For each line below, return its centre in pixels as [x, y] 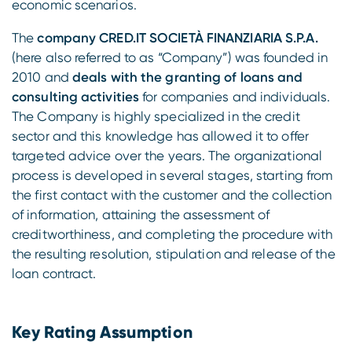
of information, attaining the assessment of [141, 214]
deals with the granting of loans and [187, 77]
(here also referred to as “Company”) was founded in [170, 57]
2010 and [42, 77]
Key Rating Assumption [103, 332]
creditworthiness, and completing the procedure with [172, 234]
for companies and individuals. [235, 96]
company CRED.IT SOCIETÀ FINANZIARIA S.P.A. [178, 37]
